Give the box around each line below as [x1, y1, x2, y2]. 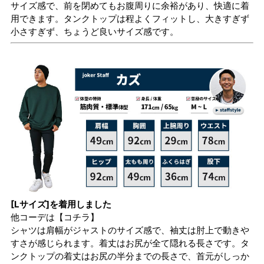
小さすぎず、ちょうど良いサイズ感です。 [11, 25, 179, 37]
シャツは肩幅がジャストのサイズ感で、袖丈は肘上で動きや [11, 224, 249, 236]
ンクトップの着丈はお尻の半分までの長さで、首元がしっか [11, 250, 249, 262]
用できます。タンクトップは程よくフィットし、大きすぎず [11, 12, 249, 24]
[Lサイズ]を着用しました [11, 198, 111, 210]
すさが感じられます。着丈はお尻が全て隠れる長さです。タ [11, 237, 249, 249]
